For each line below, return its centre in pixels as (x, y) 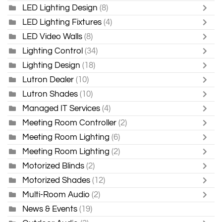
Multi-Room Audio (56, 194)
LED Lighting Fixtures (62, 22)
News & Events (50, 209)
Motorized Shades (57, 180)
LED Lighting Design (60, 7)
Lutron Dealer (48, 79)
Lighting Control (53, 51)
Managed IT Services (61, 108)
